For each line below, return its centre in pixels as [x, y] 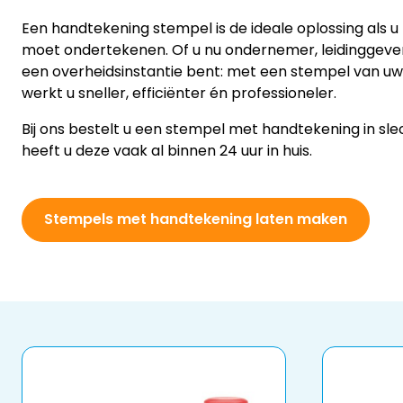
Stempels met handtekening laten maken [196, 219]
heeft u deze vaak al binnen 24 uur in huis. [167, 151]
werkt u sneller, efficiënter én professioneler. [179, 93]
